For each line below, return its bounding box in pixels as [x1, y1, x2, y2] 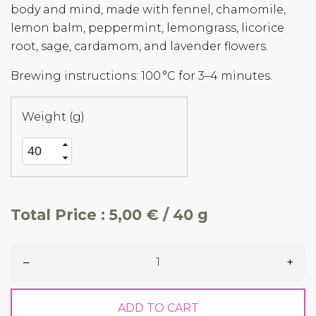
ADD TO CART [117, 300, 199, 315]
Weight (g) [22, 110, 85, 123]
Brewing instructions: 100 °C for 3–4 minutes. [11, 69, 272, 83]
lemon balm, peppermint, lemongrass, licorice [11, 21, 284, 35]
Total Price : [11, 206, 109, 224]
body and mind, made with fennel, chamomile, [11, 3, 286, 16]
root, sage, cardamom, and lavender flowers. [11, 39, 268, 53]
